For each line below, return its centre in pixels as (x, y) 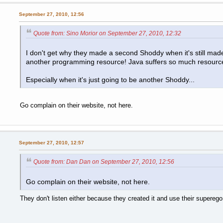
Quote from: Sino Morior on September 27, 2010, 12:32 (107, 33)
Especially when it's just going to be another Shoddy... (110, 80)
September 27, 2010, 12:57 (51, 143)
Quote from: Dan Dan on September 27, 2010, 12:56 (104, 162)
